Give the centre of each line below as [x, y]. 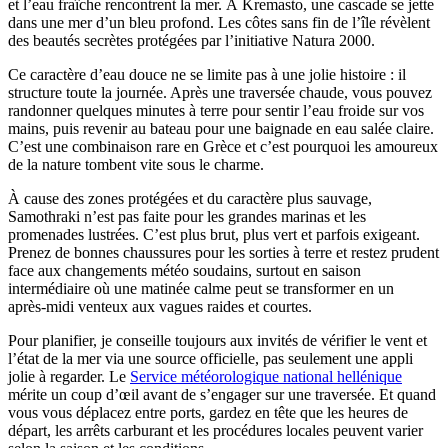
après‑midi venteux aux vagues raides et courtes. [160, 306]
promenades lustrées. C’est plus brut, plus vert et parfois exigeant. [214, 234]
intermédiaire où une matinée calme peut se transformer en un [201, 288]
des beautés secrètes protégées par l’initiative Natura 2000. [191, 40]
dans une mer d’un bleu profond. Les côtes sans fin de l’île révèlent [219, 22]
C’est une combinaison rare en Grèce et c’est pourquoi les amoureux [223, 146]
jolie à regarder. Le [69, 376]
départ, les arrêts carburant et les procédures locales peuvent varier [215, 430]
